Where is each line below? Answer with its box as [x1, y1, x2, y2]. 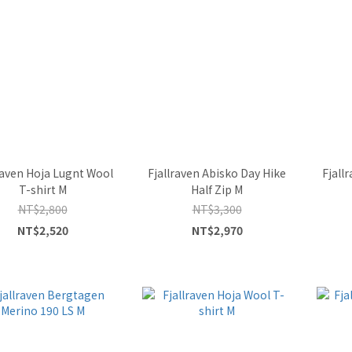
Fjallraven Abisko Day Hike [148, 164, 286, 181]
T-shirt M [18, 181, 67, 197]
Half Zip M [191, 181, 243, 197]
